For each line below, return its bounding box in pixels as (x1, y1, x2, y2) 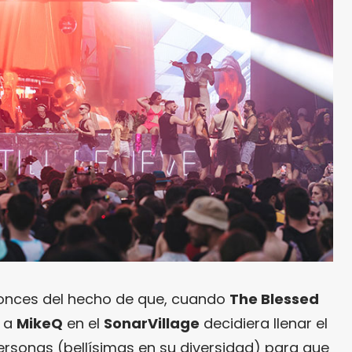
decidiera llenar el (200, 313, 328, 333)
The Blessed (229, 288, 319, 309)
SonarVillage (104, 313, 200, 333)
